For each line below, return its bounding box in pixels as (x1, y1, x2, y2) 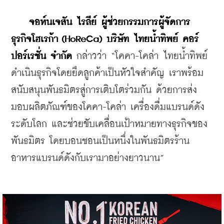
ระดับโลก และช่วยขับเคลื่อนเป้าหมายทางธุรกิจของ (11, 119, 207, 129)
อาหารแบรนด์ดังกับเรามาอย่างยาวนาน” (11, 153, 164, 163)
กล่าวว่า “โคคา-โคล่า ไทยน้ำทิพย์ (72, 51, 207, 61)
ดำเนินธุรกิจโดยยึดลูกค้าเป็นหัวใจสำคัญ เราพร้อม (11, 68, 203, 78)
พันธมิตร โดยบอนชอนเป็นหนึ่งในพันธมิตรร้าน (11, 136, 189, 146)
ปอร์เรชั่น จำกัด (11, 51, 72, 61)
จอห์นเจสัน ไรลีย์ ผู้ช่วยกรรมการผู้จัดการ (29, 17, 190, 27)
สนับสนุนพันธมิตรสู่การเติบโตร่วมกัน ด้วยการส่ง (11, 85, 197, 95)
